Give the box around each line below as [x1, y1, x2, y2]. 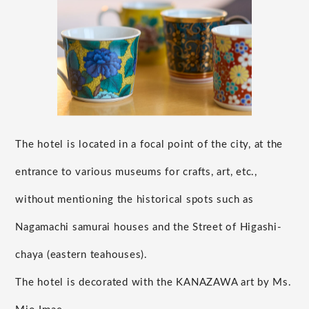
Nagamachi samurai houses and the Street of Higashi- [15, 221, 282, 232]
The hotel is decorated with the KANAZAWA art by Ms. [15, 277, 292, 288]
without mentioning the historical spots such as [15, 194, 254, 205]
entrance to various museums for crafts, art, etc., [15, 166, 257, 177]
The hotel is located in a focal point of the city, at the [15, 139, 283, 150]
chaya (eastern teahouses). [15, 249, 148, 260]
